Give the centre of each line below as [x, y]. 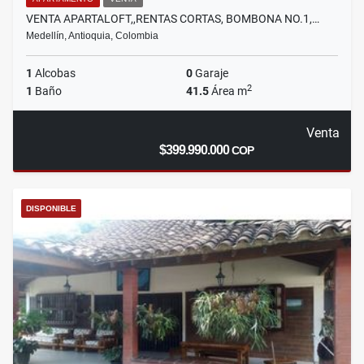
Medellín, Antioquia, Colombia [92, 36]
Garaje [210, 74]
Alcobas [54, 74]
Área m [228, 91]
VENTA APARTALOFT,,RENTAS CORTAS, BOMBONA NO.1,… [173, 19]
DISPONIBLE [51, 209]
